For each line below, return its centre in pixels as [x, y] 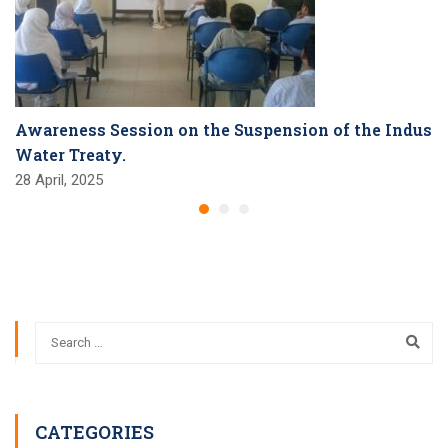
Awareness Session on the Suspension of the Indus [223, 130]
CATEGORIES [94, 431]
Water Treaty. [70, 155]
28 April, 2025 [59, 180]
